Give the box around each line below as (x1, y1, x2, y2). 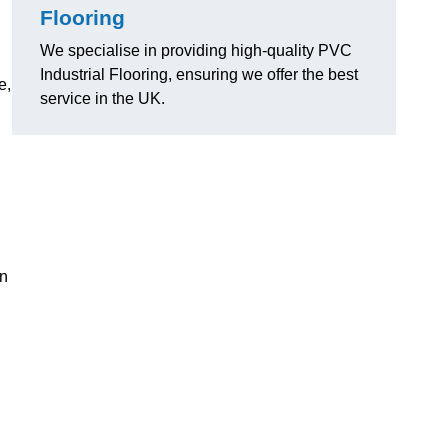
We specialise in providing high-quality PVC (40, 42, 352, 60)
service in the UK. (40, 90, 165, 108)
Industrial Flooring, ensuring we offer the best (40, 66, 358, 84)
